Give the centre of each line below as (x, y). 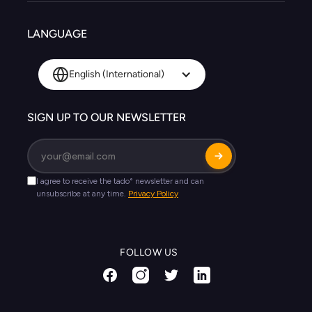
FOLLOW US (149, 252)
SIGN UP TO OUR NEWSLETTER (107, 117)
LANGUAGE (57, 33)
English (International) (117, 75)
